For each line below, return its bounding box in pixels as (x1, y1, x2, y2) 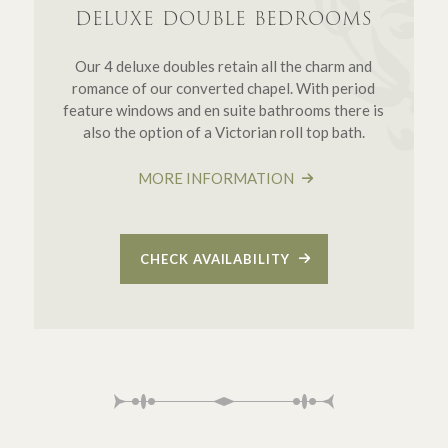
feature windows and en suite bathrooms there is (63, 101, 385, 120)
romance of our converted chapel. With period (72, 79, 376, 98)
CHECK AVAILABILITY (140, 250, 294, 267)
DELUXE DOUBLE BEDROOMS (74, 4, 373, 34)
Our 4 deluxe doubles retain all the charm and (75, 57, 373, 76)
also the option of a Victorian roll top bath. (82, 123, 365, 142)
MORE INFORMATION (137, 168, 297, 187)
